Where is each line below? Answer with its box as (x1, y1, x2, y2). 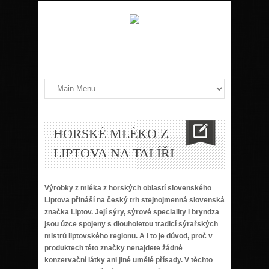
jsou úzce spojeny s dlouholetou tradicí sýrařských (44, 219, 218, 228)
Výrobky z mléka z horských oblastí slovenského (44, 183, 211, 192)
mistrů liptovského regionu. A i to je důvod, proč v (44, 231, 213, 240)
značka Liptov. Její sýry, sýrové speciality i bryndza (44, 207, 219, 216)
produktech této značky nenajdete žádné (44, 243, 183, 252)
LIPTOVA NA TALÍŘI (53, 145, 174, 160)
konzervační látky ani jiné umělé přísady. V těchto (44, 255, 213, 264)
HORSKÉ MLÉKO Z (53, 125, 168, 141)
